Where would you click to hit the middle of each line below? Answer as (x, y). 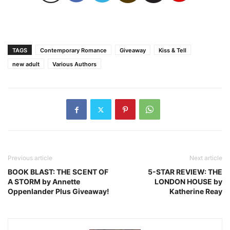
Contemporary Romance (73, 51)
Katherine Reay (196, 191)
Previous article (30, 158)
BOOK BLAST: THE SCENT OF (58, 172)
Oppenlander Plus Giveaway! (59, 191)
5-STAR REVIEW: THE (185, 172)
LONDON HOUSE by (188, 182)
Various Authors (74, 64)
